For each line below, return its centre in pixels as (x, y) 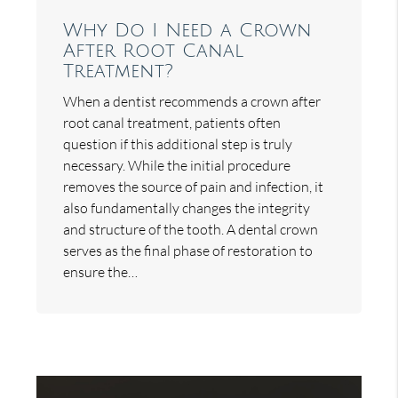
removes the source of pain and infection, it (194, 186)
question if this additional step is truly (178, 143)
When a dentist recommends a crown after (192, 101)
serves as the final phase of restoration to (188, 250)
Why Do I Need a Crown (188, 30)
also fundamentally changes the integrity (187, 207)
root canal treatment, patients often (172, 122)
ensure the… (101, 271)
